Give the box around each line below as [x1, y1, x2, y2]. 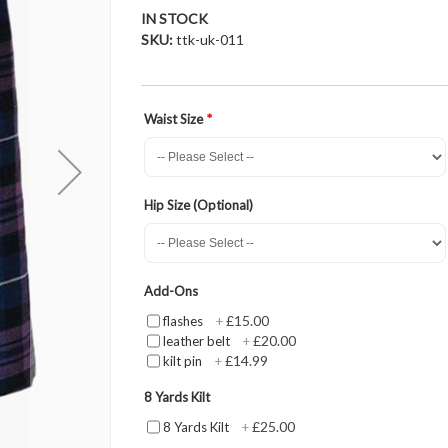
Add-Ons [143, 282, 198, 299]
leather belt [162, 332, 230, 349]
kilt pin [162, 352, 202, 369]
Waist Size [143, 110, 203, 127]
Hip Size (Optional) [143, 196, 253, 213]
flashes [162, 312, 203, 329]
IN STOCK [140, 9, 208, 27]
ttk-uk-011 [175, 30, 244, 48]
